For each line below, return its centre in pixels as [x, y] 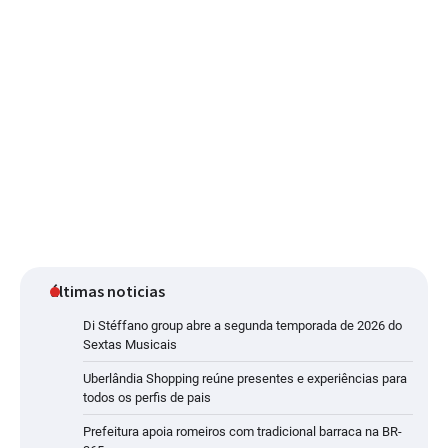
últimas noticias [107, 291]
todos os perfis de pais [147, 398]
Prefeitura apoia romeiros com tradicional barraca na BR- [242, 432]
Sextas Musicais [130, 345]
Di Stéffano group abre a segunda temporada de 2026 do [242, 326]
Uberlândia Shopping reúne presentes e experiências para [245, 379]
